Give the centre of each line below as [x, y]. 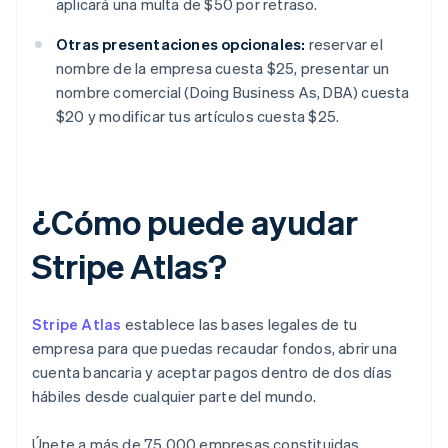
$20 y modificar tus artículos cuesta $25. [198, 116]
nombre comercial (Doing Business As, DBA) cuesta [233, 92]
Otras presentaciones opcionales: [181, 44]
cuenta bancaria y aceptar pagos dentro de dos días [212, 372]
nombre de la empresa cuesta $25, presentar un [223, 68]
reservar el [344, 44]
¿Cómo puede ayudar [195, 222]
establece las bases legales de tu [239, 324]
